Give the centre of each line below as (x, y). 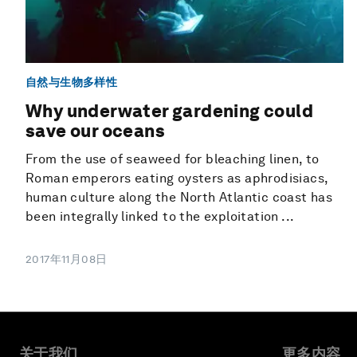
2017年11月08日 (67, 259)
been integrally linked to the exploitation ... (160, 217)
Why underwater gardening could (169, 111)
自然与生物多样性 (72, 82)
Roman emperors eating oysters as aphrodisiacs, (177, 178)
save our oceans (95, 131)
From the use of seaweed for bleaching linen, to (173, 159)
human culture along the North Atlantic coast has (179, 198)
